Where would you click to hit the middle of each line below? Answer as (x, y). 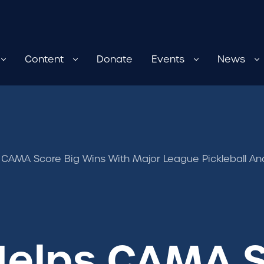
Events (168, 59)
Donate (115, 59)
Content (44, 59)
